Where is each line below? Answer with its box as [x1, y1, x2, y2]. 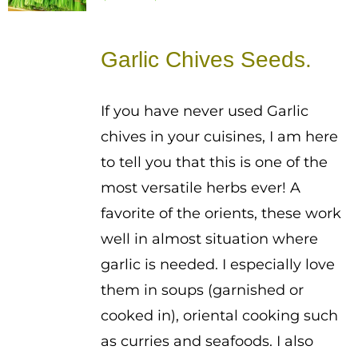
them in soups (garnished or [100, 281, 304, 299]
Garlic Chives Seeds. [100, 47, 312, 72]
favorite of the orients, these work [100, 205, 341, 222]
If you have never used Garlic [100, 102, 308, 120]
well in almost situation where [100, 230, 318, 248]
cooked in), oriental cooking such [100, 307, 338, 324]
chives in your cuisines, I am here [100, 128, 338, 145]
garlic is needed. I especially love [100, 256, 335, 273]
